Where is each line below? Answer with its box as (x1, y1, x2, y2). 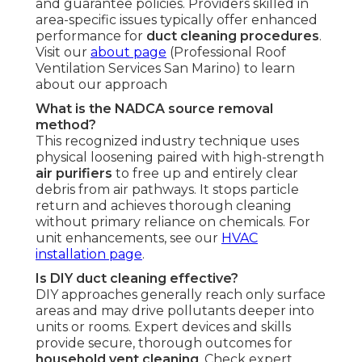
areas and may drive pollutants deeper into (36, 303, 314, 319)
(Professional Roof (166, 44, 286, 61)
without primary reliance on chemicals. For (36, 214, 310, 230)
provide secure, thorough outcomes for (36, 335, 293, 351)
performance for (36, 28, 146, 44)
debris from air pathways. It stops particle (36, 182, 299, 198)
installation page (36, 246, 142, 263)
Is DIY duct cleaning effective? (36, 271, 238, 287)
